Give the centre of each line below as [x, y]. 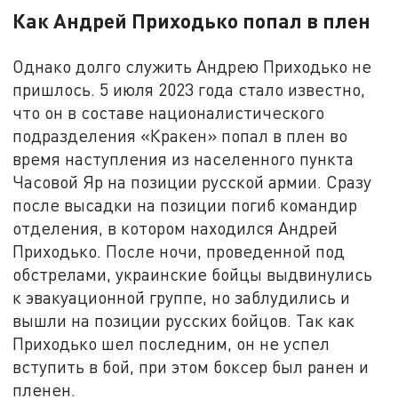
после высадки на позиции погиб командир [185, 204]
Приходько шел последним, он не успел [171, 343]
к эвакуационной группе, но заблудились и [182, 297]
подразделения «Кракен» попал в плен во [180, 135]
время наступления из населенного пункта [183, 158]
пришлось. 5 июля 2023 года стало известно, [189, 89]
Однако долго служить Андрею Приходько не [192, 66]
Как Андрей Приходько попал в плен [192, 20]
